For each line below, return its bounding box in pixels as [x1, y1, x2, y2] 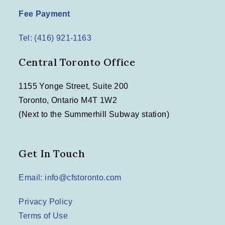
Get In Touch [19, 147, 85, 160]
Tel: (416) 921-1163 [19, 34, 92, 43]
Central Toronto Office [19, 56, 136, 69]
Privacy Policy [19, 197, 73, 206]
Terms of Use [19, 211, 68, 220]
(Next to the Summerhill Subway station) [19, 110, 170, 119]
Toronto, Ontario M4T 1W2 [19, 96, 118, 105]
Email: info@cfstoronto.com [19, 173, 122, 182]
